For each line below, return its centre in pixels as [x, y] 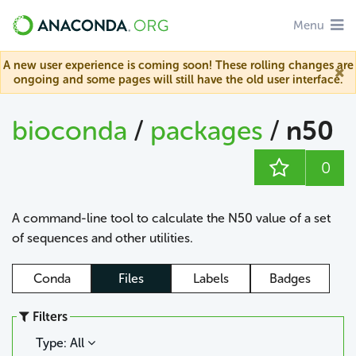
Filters [48, 316]
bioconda [70, 131]
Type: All [62, 342]
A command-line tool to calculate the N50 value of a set [171, 218]
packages [210, 131]
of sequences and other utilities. [103, 238]
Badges [290, 278]
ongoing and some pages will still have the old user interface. [178, 79]
